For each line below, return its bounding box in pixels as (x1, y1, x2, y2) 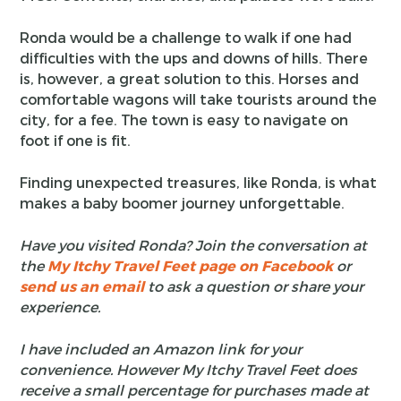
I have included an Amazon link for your (20, 339, 303, 357)
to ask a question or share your (148, 277, 364, 294)
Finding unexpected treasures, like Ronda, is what (20, 173, 378, 191)
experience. (20, 297, 101, 315)
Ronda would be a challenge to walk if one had (20, 28, 353, 46)
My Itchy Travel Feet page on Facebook (47, 256, 334, 274)
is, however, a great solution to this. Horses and (20, 69, 360, 87)
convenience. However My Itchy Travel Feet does (20, 360, 358, 378)
